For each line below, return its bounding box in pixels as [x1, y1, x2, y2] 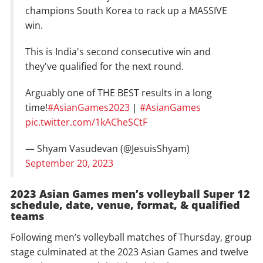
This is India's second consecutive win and [25, 45, 211, 58]
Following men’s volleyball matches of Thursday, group [11, 230, 252, 244]
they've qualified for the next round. [25, 59, 184, 73]
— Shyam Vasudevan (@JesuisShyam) [25, 141, 190, 155]
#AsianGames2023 [48, 100, 130, 114]
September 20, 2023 [25, 156, 113, 170]
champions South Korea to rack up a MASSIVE [25, 4, 227, 17]
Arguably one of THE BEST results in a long [25, 86, 212, 99]
